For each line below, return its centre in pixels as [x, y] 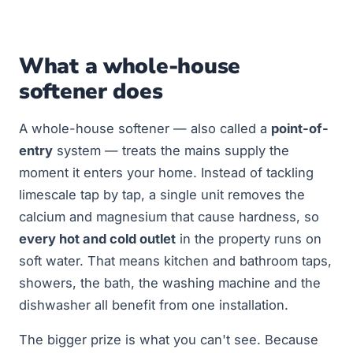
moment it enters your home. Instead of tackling [166, 172]
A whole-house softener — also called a [145, 128]
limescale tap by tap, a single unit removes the [162, 194]
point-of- [300, 128]
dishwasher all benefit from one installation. [154, 305]
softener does [91, 91]
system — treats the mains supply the [171, 150]
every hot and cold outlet [97, 238]
